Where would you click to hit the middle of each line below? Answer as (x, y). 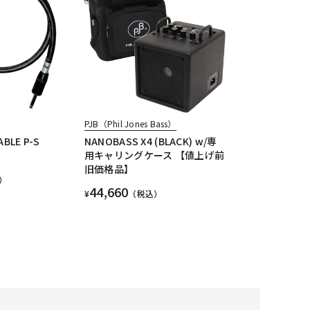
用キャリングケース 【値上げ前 (154, 155)
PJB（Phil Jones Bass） (130, 124)
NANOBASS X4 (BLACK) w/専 (151, 142)
